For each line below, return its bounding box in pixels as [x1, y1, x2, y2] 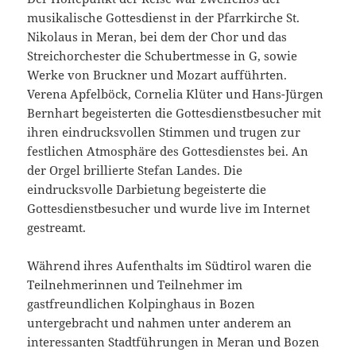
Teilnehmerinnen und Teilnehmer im [27, 277, 243, 293]
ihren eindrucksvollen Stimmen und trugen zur [27, 124, 301, 141]
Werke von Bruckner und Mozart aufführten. [27, 67, 288, 83]
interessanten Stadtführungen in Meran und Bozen [27, 334, 320, 350]
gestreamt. [27, 219, 87, 236]
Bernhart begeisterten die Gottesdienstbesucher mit [27, 105, 322, 122]
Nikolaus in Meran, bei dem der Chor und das [27, 29, 288, 45]
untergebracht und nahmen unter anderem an [27, 315, 292, 331]
